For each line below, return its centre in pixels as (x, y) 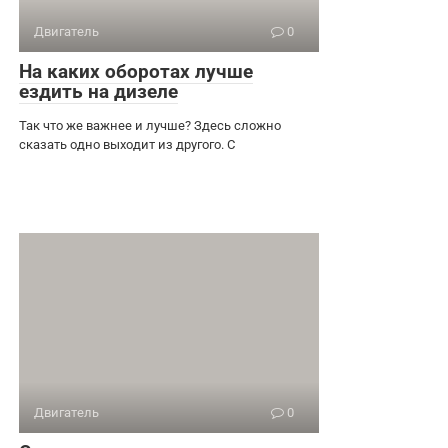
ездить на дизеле (98, 91)
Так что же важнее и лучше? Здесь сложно (150, 125)
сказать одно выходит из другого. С (127, 144)
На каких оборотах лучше (136, 71)
